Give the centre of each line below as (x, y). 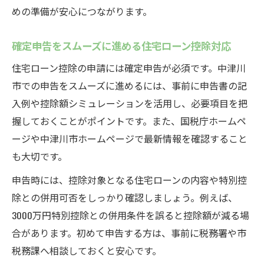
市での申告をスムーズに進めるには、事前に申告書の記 (129, 85)
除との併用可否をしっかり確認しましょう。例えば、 (125, 197)
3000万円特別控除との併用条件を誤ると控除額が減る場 (131, 215)
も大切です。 (39, 156)
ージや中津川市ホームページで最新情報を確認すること (130, 138)
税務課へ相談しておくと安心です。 (87, 250)
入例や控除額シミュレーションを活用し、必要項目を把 (130, 103)
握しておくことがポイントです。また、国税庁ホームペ (129, 121)
